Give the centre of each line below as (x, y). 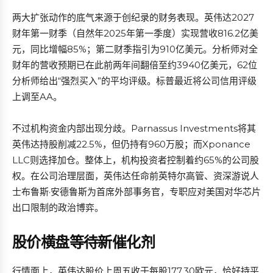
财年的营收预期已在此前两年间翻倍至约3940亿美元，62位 (135, 65)
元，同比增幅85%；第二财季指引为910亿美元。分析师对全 (135, 49)
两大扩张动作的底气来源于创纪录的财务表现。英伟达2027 (133, 17)
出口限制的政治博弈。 (58, 207)
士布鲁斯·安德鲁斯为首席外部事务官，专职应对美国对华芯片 (136, 192)
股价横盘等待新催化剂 (83, 242)
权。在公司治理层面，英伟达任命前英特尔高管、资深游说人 (136, 176)
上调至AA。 (37, 97)
